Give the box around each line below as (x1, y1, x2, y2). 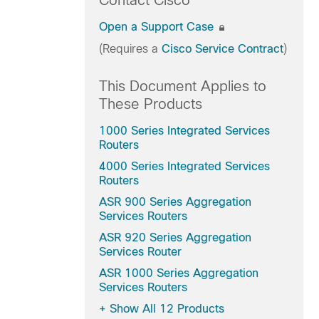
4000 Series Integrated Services (98, 160, 270, 172)
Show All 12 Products (109, 303, 224, 315)
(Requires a (98, 43, 162, 55)
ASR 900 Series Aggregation (98, 196, 251, 208)
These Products (98, 96, 202, 112)
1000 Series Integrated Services (98, 125, 270, 137)
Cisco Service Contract (161, 43, 283, 55)
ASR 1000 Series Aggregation (98, 267, 258, 279)
